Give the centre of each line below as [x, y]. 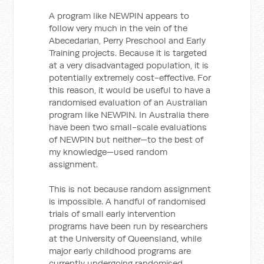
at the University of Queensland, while [126, 238]
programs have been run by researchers [129, 226]
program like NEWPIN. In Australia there [129, 115]
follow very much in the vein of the [118, 28]
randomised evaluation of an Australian [128, 102]
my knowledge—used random [108, 152]
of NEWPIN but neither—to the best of [126, 139]
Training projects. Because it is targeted [128, 53]
